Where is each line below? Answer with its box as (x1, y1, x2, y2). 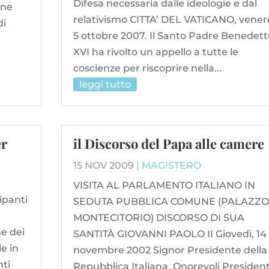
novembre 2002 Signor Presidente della (73, 244, 267, 256)
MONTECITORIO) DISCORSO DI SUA (73, 211, 244, 223)
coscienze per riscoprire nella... (73, 62, 222, 74)
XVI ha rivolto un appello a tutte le (73, 46, 238, 58)
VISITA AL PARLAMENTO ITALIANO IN (73, 179, 255, 191)
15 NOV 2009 (73, 159, 134, 171)
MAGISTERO (141, 159, 201, 171)
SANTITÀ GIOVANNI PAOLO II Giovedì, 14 (73, 228, 267, 240)
